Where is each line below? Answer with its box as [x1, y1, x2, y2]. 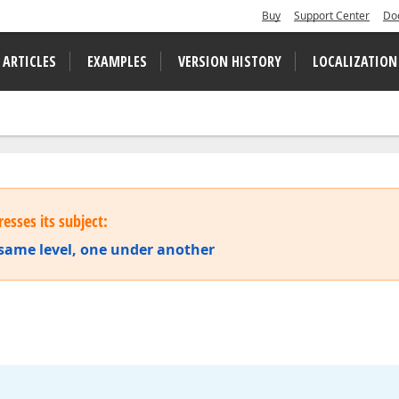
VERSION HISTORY [178, 52, 281, 71]
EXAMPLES [87, 52, 147, 71]
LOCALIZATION [313, 52, 397, 71]
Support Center [294, 8, 370, 23]
